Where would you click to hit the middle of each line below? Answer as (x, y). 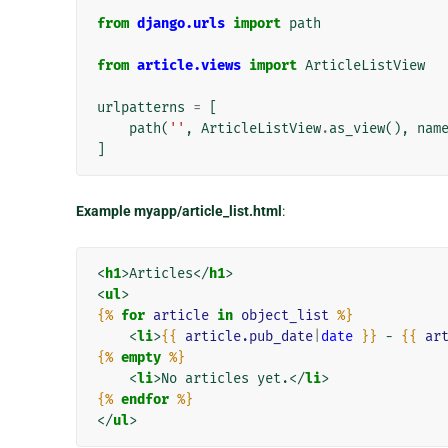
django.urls (180, 23)
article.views (188, 65)
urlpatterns (140, 107)
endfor (144, 399)
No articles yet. (224, 378)
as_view (356, 128)
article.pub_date (248, 336)
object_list (284, 315)
